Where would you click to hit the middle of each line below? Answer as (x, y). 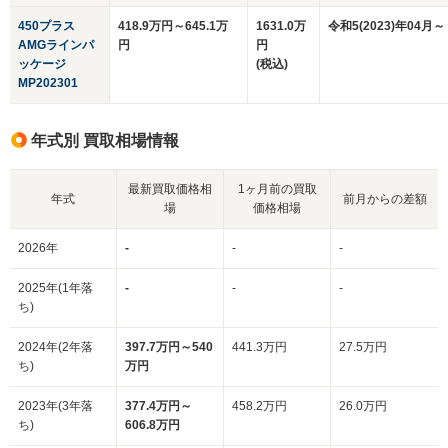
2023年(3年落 (55, 406)
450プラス (46, 26)
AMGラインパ (56, 45)
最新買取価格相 (170, 189)
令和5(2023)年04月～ (386, 26)
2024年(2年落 (55, 347)
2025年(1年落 (55, 288)
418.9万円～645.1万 (173, 26)
